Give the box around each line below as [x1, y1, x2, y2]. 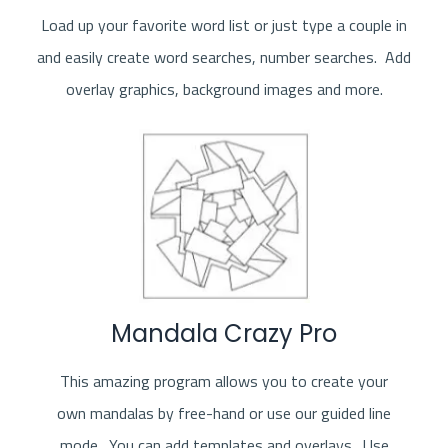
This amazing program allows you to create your [60, 368, 388, 393]
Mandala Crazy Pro [111, 316, 337, 350]
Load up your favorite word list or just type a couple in [41, 12, 407, 37]
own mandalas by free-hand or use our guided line [57, 400, 391, 425]
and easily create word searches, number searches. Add [37, 44, 411, 69]
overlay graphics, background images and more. [65, 76, 383, 101]
